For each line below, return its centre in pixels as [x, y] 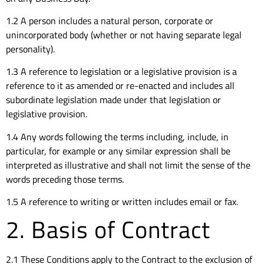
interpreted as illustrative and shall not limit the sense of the [128, 165]
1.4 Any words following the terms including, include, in [117, 136]
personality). [30, 49]
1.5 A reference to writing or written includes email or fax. [122, 202]
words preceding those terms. [65, 179]
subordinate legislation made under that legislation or [113, 100]
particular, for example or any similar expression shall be [118, 151]
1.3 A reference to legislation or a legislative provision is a [121, 72]
